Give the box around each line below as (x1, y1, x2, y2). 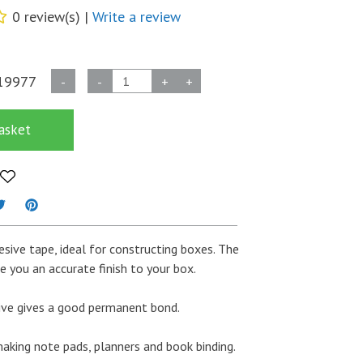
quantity (38, 244, 83, 261)
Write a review (92, 6, 181, 26)
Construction (38, 69, 108, 86)
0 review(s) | (12, 6, 93, 26)
